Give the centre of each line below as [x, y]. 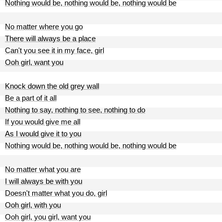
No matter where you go [44, 27]
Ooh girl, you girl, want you [48, 217]
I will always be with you [44, 181]
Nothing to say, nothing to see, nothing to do [75, 110]
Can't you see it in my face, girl [55, 50]
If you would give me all [43, 122]
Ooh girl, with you [33, 205]
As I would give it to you [43, 134]
